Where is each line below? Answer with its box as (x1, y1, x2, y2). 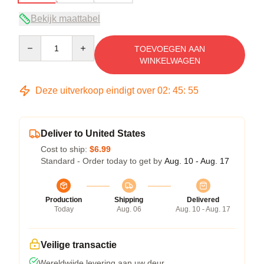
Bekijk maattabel (31, 13, 100, 24)
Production (45, 195, 82, 204)
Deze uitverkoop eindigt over (33, 85, 157, 95)
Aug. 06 (116, 204, 141, 213)
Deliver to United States (41, 128, 146, 138)
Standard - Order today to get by (41, 156, 164, 166)
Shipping (114, 195, 143, 204)
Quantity (18, 35, 49, 45)
